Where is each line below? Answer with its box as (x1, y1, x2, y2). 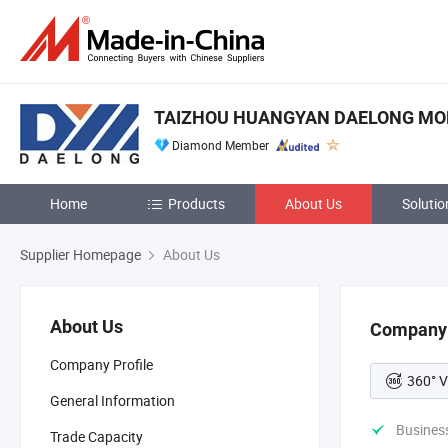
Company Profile (50, 355, 153, 374)
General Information (50, 391, 175, 410)
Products (168, 194, 225, 213)
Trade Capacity (50, 427, 143, 446)
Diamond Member (172, 137, 269, 153)
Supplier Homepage (20, 245, 141, 264)
